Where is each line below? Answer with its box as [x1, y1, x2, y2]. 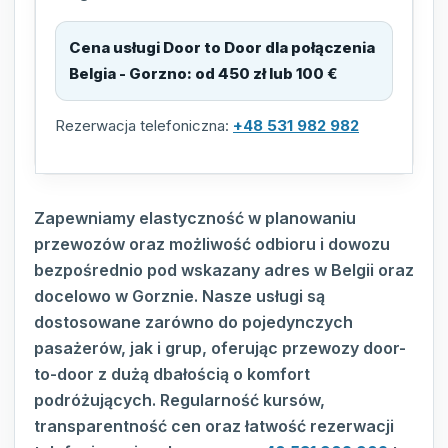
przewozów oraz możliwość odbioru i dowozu [34, 234, 390, 255]
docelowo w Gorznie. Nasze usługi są [34, 286, 325, 307]
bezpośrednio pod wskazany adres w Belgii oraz [34, 260, 414, 281]
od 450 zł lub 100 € [195, 64, 338, 84]
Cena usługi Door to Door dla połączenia [69, 38, 375, 58]
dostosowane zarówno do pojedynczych [34, 312, 353, 333]
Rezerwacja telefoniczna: [55, 116, 233, 136]
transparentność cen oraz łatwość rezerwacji [34, 416, 394, 437]
